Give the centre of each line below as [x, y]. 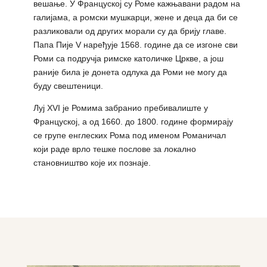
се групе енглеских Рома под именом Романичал [129, 136]
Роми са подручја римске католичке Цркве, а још [128, 59]
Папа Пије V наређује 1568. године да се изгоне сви [135, 45]
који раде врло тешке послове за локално [114, 149]
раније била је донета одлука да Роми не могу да [130, 72]
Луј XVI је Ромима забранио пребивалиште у [120, 108]
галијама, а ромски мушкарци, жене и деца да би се [135, 18]
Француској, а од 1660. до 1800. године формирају [133, 122]
